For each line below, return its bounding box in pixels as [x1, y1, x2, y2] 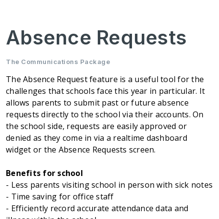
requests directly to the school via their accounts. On [6, 109, 204, 120]
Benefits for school [6, 167, 83, 178]
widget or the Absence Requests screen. [6, 144, 156, 155]
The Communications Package [6, 57, 110, 66]
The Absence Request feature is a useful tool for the [6, 73, 204, 85]
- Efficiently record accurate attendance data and [6, 202, 189, 214]
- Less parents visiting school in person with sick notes [6, 179, 213, 190]
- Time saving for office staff [6, 191, 114, 202]
